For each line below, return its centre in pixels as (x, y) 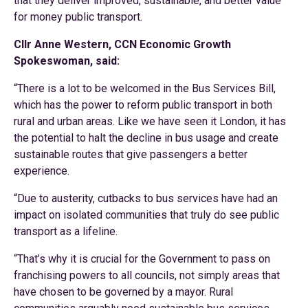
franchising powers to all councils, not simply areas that (147, 275)
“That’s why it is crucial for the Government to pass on (142, 259)
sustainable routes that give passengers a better (131, 154)
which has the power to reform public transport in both (143, 105)
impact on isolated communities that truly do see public (146, 215)
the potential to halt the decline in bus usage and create (146, 138)
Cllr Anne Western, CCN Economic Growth (122, 44)
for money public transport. (78, 17)
